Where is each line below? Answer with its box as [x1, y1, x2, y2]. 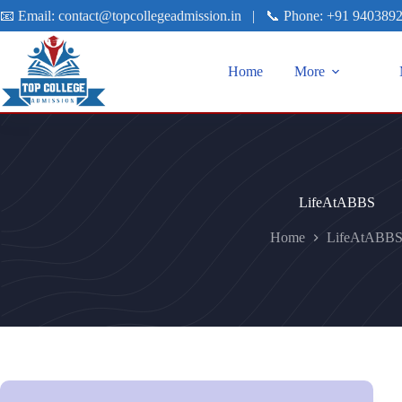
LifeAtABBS [298, 195, 375, 210]
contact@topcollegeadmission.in [58, 7, 241, 23]
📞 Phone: [266, 7, 327, 23]
